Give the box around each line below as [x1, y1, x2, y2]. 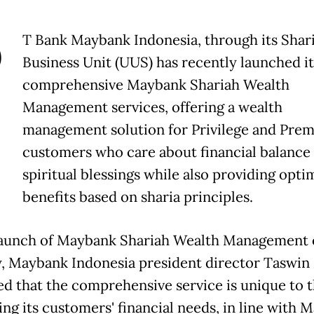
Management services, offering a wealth [22, 98, 282, 117]
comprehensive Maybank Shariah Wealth [22, 76, 289, 95]
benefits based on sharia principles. [22, 188, 253, 207]
